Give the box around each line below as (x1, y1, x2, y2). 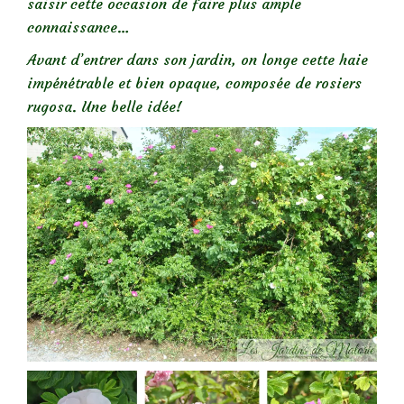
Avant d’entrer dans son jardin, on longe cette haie (27, 50, 368, 69)
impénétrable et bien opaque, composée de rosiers (27, 74, 362, 92)
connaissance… (27, 18, 130, 36)
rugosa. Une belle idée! (27, 97, 182, 115)
